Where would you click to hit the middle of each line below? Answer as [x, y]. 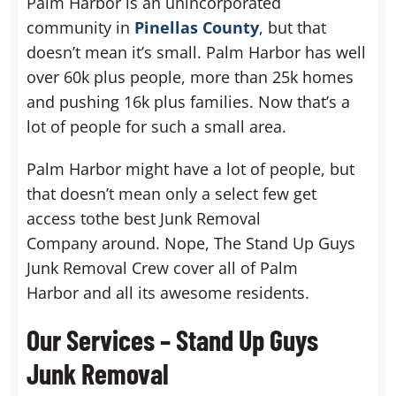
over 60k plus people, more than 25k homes [190, 77]
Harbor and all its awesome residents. [168, 293]
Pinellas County [197, 27]
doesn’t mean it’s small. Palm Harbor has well [196, 52]
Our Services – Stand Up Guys [172, 339]
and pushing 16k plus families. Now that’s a [188, 102]
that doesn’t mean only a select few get [171, 194]
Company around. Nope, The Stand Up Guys [191, 243]
